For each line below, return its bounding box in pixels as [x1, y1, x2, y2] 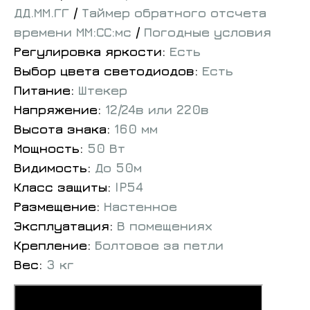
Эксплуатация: [14, 218, 117, 234]
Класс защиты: [14, 179, 115, 195]
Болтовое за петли [95, 237, 224, 253]
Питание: [14, 82, 78, 98]
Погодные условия [144, 24, 275, 40]
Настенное [104, 199, 177, 215]
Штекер [78, 82, 127, 98]
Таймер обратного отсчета [82, 5, 266, 21]
